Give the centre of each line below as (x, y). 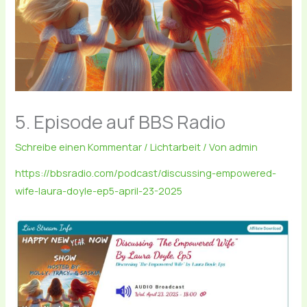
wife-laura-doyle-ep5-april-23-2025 (99, 191)
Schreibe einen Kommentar (79, 146)
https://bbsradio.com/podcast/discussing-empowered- (146, 173)
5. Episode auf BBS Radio (121, 121)
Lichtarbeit (176, 146)
